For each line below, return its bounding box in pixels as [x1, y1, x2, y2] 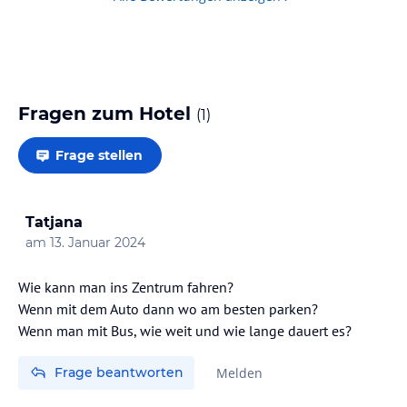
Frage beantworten [55, 363, 184, 381]
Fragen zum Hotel [18, 102, 196, 124]
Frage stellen [55, 146, 143, 164]
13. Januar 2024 [50, 233, 145, 251]
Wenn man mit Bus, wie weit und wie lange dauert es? [18, 321, 352, 340]
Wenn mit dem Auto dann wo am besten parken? [18, 299, 318, 318]
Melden [216, 363, 263, 382]
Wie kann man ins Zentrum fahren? [18, 277, 233, 296]
